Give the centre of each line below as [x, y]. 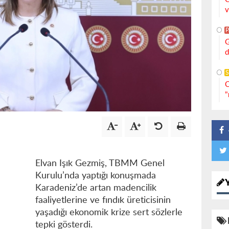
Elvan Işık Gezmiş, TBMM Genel [100, 164]
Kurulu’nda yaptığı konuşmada [96, 176]
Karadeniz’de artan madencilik [96, 188]
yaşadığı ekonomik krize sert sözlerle [109, 213]
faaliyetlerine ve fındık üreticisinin [103, 201]
